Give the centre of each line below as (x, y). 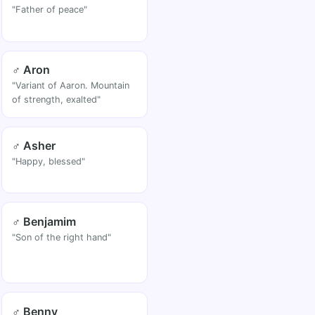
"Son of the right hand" (62, 237)
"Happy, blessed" (49, 161)
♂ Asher (34, 145)
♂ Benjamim (44, 221)
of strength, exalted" (57, 100)
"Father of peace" (50, 10)
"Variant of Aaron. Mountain (71, 86)
